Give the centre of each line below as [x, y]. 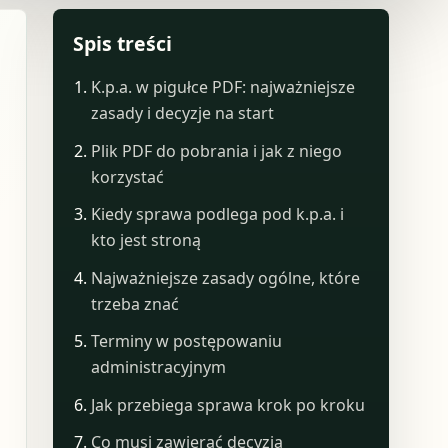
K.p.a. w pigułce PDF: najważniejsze [223, 87]
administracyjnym [159, 367]
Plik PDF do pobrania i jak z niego [217, 150]
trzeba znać [135, 303]
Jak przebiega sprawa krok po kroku [228, 404]
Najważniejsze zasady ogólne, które [226, 277]
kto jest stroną [146, 240]
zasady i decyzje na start [183, 113]
